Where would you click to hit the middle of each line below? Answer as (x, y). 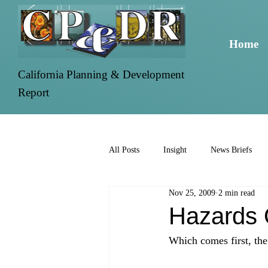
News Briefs (231, 150)
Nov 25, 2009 (192, 193)
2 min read (237, 193)
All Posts (124, 150)
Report (34, 92)
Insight (175, 150)
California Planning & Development (101, 74)
